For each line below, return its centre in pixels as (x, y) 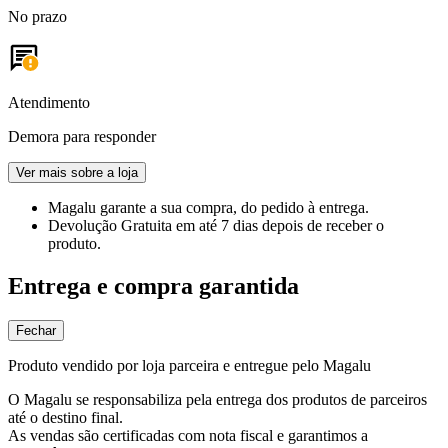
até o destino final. (65, 417)
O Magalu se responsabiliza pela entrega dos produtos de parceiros (217, 399)
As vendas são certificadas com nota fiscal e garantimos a (188, 435)
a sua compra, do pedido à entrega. (259, 207)
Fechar (36, 330)
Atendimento (49, 102)
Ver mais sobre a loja (77, 172)
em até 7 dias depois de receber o (280, 225)
